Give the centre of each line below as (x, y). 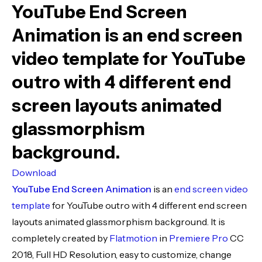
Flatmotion (133, 238)
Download (34, 173)
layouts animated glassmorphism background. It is (118, 222)
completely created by (61, 238)
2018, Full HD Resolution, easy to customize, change (122, 254)
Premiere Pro (199, 238)
